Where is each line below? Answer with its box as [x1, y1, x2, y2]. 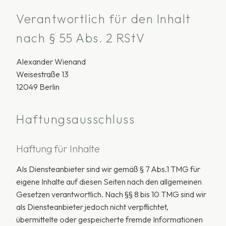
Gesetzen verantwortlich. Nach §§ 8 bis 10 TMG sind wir [16, 189, 206, 199]
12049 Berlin [16, 82, 60, 92]
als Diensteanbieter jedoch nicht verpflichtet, [16, 202, 168, 212]
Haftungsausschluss [16, 111, 135, 127]
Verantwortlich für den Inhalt [16, 11, 191, 26]
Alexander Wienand [16, 56, 86, 67]
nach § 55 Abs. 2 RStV [16, 30, 145, 45]
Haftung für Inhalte [16, 142, 100, 155]
